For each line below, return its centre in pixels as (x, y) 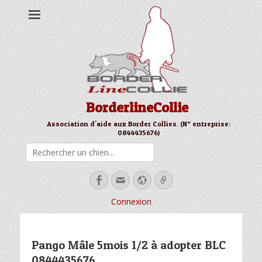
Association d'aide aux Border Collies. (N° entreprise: (138, 124)
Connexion (131, 201)
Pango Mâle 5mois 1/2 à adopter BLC (129, 245)
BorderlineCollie (137, 107)
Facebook (127, 180)
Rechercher (152, 148)
